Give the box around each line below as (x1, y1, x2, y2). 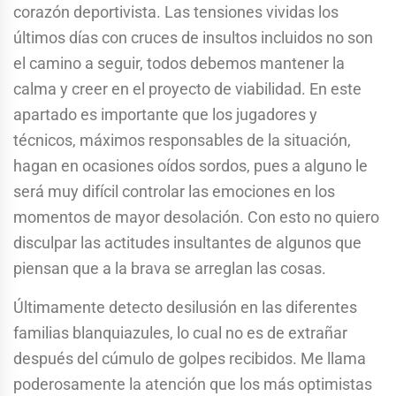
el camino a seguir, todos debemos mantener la (13, 53, 345, 72)
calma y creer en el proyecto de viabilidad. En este (13, 79, 362, 98)
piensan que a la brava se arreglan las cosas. (13, 258, 326, 278)
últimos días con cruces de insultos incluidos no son (13, 27, 373, 47)
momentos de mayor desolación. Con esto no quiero (13, 207, 379, 226)
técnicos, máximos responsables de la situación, (13, 130, 351, 149)
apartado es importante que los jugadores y (13, 104, 317, 124)
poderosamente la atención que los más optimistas (13, 374, 372, 393)
